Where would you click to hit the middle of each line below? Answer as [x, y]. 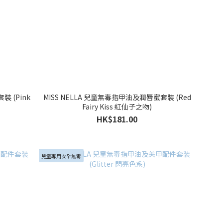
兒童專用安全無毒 [61, 156]
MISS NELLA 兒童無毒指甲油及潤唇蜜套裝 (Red [117, 97]
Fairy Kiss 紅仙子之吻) [117, 107]
